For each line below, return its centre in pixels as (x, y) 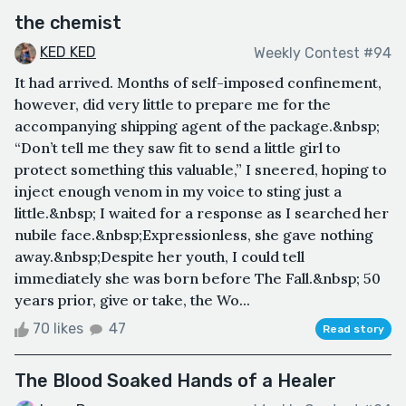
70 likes (58, 328)
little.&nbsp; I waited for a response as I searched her (202, 213)
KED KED (68, 53)
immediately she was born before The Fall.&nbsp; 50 (198, 278)
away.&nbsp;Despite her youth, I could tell (159, 256)
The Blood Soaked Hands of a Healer (175, 380)
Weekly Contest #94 (323, 53)
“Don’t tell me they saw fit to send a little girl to (178, 147)
